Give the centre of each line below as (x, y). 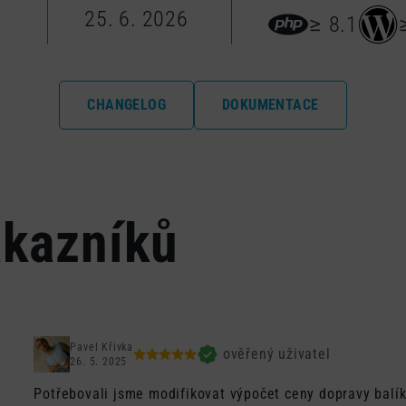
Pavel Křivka (101, 347)
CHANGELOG (127, 105)
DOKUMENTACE (271, 105)
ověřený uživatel (276, 353)
